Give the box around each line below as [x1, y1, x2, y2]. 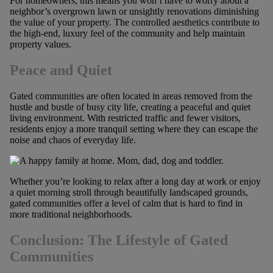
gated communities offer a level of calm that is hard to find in [9, 197, 243, 208]
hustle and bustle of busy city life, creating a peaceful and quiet [9, 101, 250, 112]
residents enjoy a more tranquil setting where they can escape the [9, 123, 258, 134]
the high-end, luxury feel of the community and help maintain [9, 28, 245, 39]
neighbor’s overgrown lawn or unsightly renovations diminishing [9, 6, 259, 17]
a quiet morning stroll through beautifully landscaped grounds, [9, 186, 248, 197]
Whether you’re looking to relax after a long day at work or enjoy [9, 175, 261, 186]
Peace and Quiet [9, 62, 112, 79]
